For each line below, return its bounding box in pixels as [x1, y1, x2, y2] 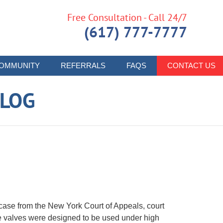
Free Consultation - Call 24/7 [67, 11, 187, 24]
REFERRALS [61, 61, 106, 70]
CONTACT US [167, 61, 216, 70]
